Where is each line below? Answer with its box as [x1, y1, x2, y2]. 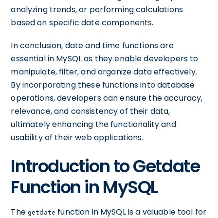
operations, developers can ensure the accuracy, [11, 92, 203, 104]
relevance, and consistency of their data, [11, 106, 170, 117]
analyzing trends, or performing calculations [11, 4, 183, 15]
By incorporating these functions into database [11, 79, 195, 91]
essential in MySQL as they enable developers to [11, 53, 199, 64]
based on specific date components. [11, 17, 154, 28]
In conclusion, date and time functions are [11, 40, 174, 51]
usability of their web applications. [11, 132, 144, 143]
